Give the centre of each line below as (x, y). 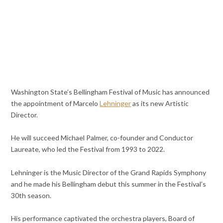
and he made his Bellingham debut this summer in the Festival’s (109, 184)
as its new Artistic (160, 104)
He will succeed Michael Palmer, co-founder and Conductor (102, 138)
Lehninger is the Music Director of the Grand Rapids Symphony (109, 172)
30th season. (31, 195)
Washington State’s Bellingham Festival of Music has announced (111, 92)
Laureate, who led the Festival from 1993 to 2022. (88, 149)
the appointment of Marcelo (56, 104)
